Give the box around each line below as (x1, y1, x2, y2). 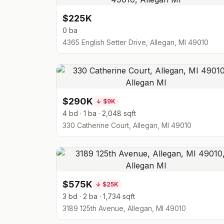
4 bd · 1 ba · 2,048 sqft (62, 109, 136, 117)
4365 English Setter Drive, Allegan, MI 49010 (62, 38, 208, 46)
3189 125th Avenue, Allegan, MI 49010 (62, 204, 186, 212)
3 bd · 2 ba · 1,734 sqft (62, 192, 135, 200)
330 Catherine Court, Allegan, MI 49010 (62, 121, 191, 129)
